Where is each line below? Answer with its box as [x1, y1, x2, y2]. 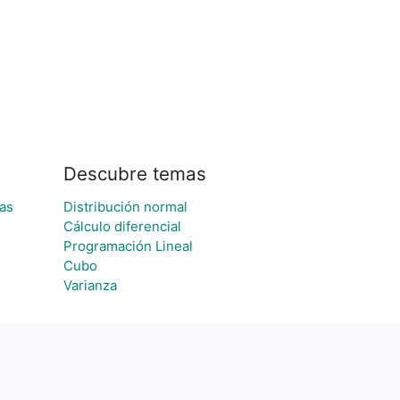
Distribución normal [63, 198, 187, 215]
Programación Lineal [63, 237, 193, 254]
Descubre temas [63, 162, 206, 185]
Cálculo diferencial [63, 218, 181, 235]
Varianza [63, 277, 117, 294]
